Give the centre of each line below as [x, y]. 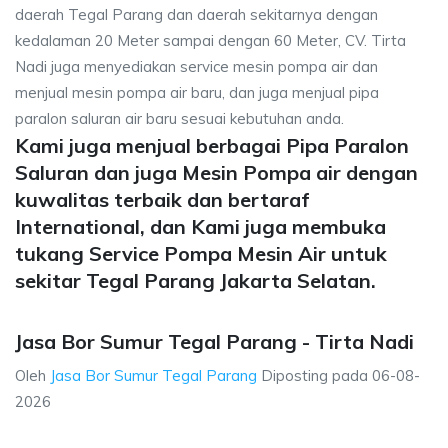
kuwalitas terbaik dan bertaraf [162, 199]
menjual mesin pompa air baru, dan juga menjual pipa [197, 92]
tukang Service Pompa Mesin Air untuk [201, 253]
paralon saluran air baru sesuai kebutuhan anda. [179, 118]
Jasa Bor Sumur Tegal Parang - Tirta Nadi [214, 341]
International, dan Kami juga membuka [200, 226]
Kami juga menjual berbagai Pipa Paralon [212, 145]
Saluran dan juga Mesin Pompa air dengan [216, 172]
